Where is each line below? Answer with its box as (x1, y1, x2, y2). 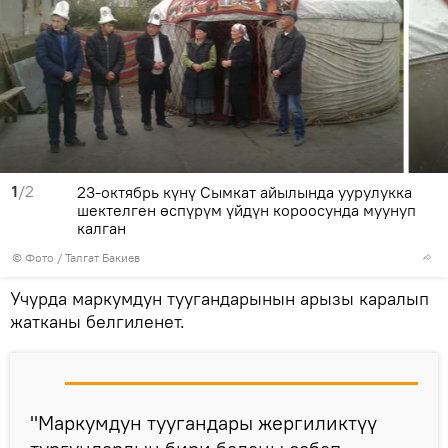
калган (77, 218, 126, 239)
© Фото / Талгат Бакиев (12, 250, 140, 266)
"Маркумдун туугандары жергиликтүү (30, 410, 377, 436)
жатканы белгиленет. (10, 310, 185, 334)
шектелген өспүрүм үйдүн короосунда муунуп (77, 200, 416, 221)
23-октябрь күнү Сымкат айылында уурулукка (77, 182, 412, 203)
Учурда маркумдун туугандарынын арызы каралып (10, 287, 429, 311)
